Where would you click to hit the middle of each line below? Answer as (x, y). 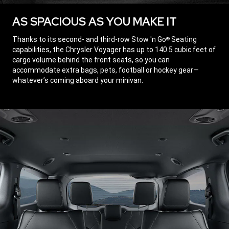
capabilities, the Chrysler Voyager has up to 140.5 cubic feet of (114, 50)
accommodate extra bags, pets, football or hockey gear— (106, 70)
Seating (183, 40)
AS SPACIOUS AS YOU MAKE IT (95, 22)
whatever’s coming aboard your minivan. (78, 81)
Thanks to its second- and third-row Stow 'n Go (89, 40)
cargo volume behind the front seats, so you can (91, 60)
